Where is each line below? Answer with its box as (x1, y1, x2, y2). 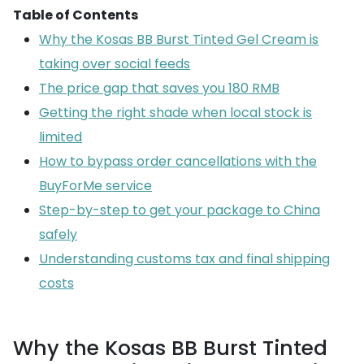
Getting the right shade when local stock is (39, 103, 312, 122)
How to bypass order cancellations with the (39, 152, 317, 171)
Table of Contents (13, 6, 138, 24)
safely (39, 225, 77, 244)
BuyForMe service (39, 176, 152, 195)
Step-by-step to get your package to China (39, 201, 320, 219)
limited (39, 128, 82, 146)
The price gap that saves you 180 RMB (39, 79, 279, 97)
